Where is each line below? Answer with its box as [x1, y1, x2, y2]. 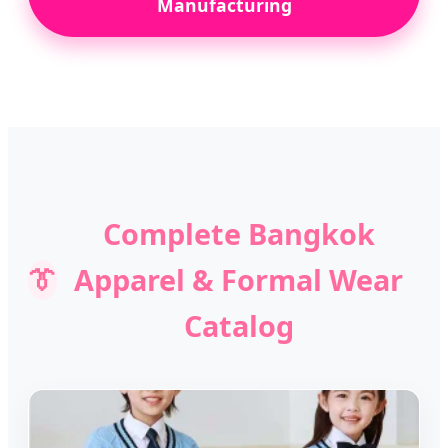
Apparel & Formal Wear [74, 259, 403, 299]
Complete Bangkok [102, 213, 375, 253]
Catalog [183, 305, 294, 345]
